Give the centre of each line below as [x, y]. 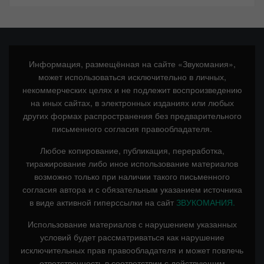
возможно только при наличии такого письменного [132, 176]
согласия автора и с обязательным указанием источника [132, 189]
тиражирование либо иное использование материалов [132, 163]
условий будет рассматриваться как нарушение [132, 237]
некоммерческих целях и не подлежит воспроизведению [132, 89]
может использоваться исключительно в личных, [132, 76]
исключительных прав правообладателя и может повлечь [132, 250]
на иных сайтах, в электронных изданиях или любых [132, 102]
